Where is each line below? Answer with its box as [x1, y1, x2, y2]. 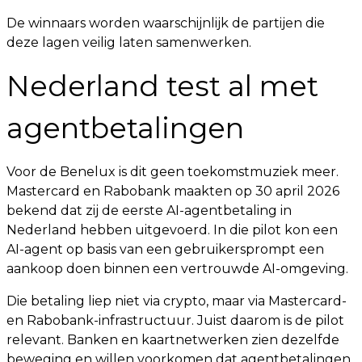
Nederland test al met [6, 68, 318, 103]
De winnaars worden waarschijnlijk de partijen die [6, 15, 325, 31]
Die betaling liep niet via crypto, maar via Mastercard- [6, 293, 347, 309]
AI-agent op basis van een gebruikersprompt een [6, 241, 324, 257]
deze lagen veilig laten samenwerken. [6, 34, 251, 50]
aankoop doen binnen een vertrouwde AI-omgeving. [6, 260, 348, 276]
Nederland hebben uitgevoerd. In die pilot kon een [6, 221, 338, 238]
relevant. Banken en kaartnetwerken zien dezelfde [6, 331, 339, 347]
